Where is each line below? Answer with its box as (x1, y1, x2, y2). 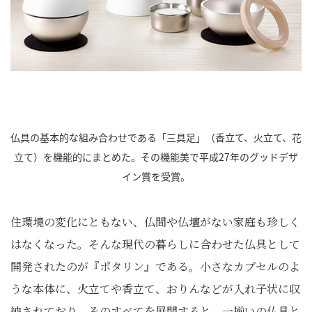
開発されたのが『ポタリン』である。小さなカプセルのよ (10, 258, 300, 274)
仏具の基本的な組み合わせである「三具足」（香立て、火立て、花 (10, 130, 302, 144)
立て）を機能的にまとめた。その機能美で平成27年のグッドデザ (14, 150, 298, 164)
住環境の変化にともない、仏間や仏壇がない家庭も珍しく (10, 214, 300, 230)
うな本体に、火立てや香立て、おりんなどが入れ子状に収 (10, 281, 300, 297)
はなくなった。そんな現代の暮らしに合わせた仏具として (10, 236, 300, 252)
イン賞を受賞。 (122, 169, 190, 183)
